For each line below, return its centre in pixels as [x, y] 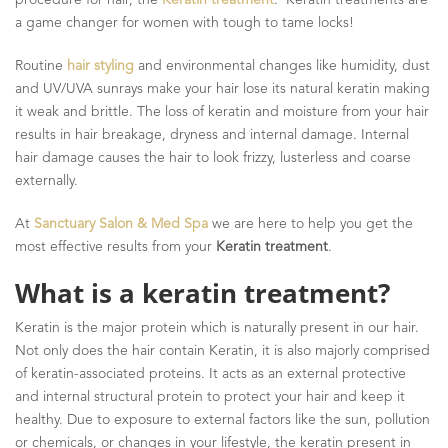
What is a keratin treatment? [202, 292]
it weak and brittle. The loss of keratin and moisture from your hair [222, 111]
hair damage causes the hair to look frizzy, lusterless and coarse [213, 157]
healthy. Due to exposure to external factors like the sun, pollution [222, 419]
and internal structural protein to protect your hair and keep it [210, 396]
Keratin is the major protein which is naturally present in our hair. [217, 327]
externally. [46, 180]
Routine [41, 65]
